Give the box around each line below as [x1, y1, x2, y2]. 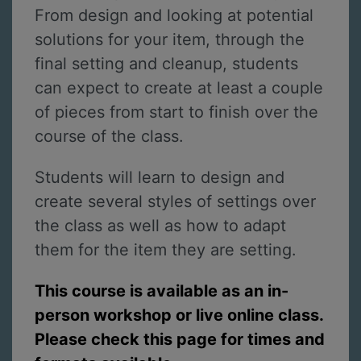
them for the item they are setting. [35, 239, 301, 259]
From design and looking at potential [35, 6, 313, 26]
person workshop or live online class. [35, 305, 323, 325]
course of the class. [35, 127, 184, 147]
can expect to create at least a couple [35, 78, 323, 98]
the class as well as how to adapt [35, 215, 286, 235]
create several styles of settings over [35, 191, 316, 211]
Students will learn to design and [35, 167, 284, 187]
